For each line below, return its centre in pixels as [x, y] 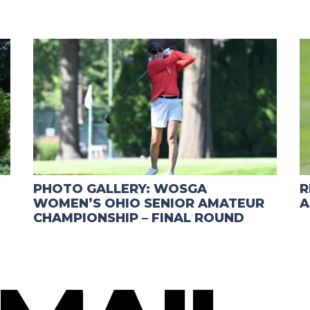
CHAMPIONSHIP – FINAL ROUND [139, 218]
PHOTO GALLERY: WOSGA [120, 189]
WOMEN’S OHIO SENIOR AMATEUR [149, 204]
